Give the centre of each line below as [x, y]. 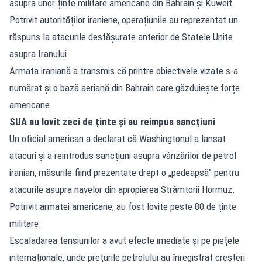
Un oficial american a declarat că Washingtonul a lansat [118, 138]
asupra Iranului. [39, 54]
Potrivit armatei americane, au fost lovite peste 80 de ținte [123, 206]
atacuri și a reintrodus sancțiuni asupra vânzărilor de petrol [123, 155]
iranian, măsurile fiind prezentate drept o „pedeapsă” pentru [124, 172]
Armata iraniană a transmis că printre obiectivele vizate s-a [124, 70]
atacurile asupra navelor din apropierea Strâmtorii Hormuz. [122, 189]
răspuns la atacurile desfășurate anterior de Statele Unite [121, 37]
